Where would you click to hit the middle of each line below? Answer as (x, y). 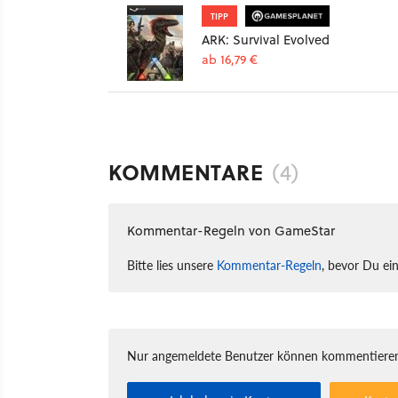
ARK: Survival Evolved (266, 39)
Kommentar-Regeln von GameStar (231, 230)
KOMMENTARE (186, 171)
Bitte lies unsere (172, 264)
